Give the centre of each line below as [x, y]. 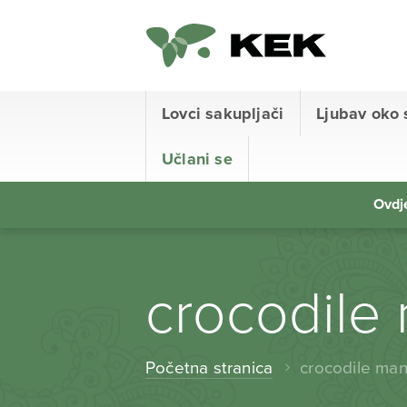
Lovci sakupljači [223, 114]
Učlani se [197, 159]
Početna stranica [209, 367]
